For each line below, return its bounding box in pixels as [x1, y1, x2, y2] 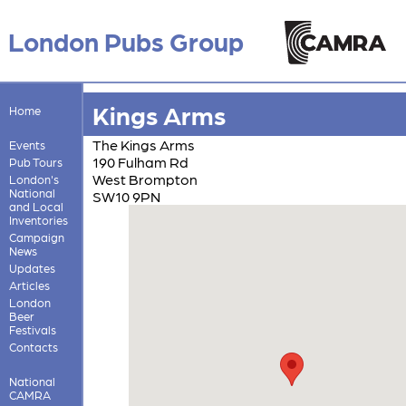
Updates [8, 260, 55, 275]
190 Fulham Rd [92, 152, 188, 170]
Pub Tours [8, 154, 63, 169]
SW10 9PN [92, 187, 160, 205]
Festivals [8, 322, 56, 336]
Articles [8, 277, 50, 292]
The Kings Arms [92, 135, 195, 153]
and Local [8, 198, 63, 213]
